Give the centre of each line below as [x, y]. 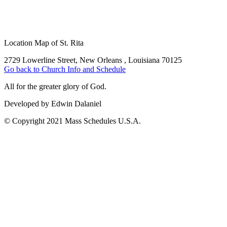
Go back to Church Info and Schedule [65, 69]
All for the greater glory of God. [55, 86]
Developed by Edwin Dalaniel [53, 104]
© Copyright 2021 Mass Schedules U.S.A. [72, 121]
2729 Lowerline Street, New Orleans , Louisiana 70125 [93, 60]
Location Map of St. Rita [44, 43]
